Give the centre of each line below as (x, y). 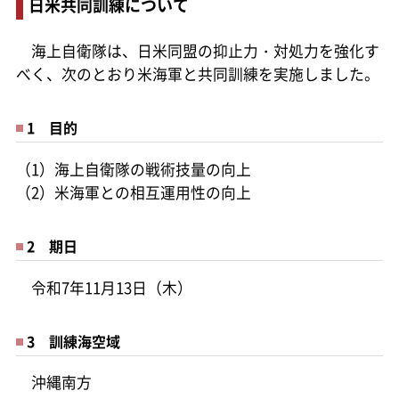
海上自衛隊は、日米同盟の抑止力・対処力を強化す (197, 50)
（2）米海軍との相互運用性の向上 (133, 192)
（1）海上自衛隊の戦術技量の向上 (133, 169)
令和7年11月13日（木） (104, 287)
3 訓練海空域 (73, 341)
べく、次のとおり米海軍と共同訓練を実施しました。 (197, 73)
